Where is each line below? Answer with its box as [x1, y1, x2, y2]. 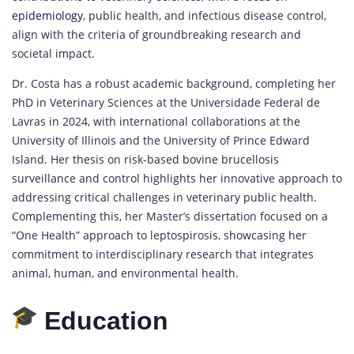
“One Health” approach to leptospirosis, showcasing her [12, 228, 307, 243]
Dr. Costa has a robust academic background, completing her [12, 76, 336, 92]
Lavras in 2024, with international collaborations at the [12, 114, 300, 130]
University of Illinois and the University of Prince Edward [12, 133, 310, 149]
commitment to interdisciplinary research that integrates [12, 247, 314, 262]
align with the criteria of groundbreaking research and [12, 27, 301, 43]
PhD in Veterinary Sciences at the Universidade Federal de [12, 95, 320, 111]
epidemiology [12, 8, 83, 24]
